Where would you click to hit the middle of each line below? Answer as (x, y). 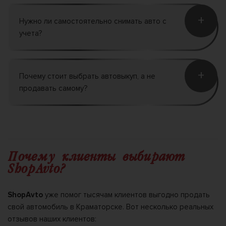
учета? (31, 33)
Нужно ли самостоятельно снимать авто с (93, 21)
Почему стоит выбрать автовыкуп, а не (87, 76)
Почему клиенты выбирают (96, 157)
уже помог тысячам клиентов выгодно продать (126, 194)
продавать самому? (53, 88)
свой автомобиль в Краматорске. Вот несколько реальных (110, 207)
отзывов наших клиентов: (52, 219)
